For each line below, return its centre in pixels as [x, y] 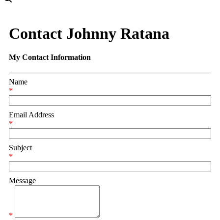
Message [22, 180]
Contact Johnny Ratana [89, 33]
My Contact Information [50, 57]
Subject [20, 147]
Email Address [31, 114]
